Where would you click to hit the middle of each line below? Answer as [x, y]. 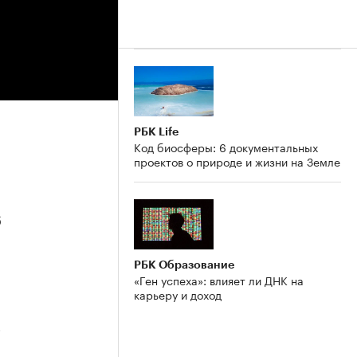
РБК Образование [184, 264]
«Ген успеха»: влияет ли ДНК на [219, 279]
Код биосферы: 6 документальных [226, 146]
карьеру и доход [178, 294]
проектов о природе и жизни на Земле [237, 161]
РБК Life [156, 131]
